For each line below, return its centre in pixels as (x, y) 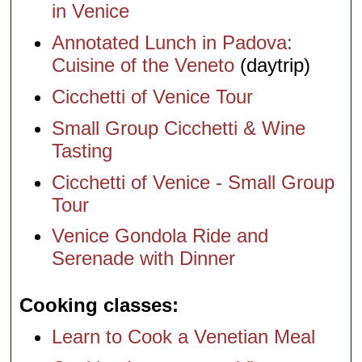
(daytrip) (273, 65)
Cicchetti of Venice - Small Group (194, 182)
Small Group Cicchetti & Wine (179, 128)
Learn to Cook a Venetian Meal (184, 337)
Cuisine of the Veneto (143, 65)
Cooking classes (96, 305)
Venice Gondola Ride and (160, 236)
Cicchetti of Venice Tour (153, 96)
